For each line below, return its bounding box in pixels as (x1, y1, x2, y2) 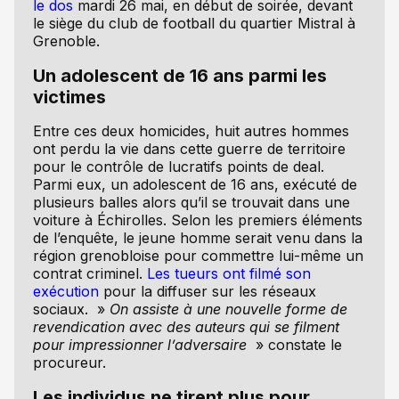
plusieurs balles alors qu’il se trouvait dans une (32, 193, 350, 212)
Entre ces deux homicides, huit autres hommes (32, 122, 349, 141)
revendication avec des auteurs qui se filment (32, 318, 339, 337)
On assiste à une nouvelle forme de (109, 300, 347, 319)
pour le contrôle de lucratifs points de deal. (32, 158, 324, 176)
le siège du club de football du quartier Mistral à (32, 13, 355, 32)
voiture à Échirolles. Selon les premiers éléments (32, 211, 362, 230)
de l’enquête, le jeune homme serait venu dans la (32, 229, 362, 248)
